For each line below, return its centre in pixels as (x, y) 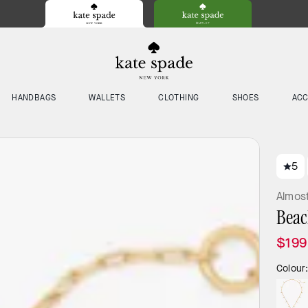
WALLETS (107, 98)
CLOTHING (179, 98)
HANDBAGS (34, 98)
